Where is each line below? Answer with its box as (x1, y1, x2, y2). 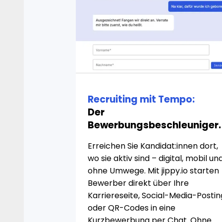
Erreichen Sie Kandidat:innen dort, (88, 140, 219, 152)
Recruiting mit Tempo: (88, 93, 195, 106)
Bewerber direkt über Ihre (88, 177, 189, 189)
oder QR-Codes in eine (88, 202, 176, 214)
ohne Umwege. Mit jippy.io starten (88, 165, 220, 176)
